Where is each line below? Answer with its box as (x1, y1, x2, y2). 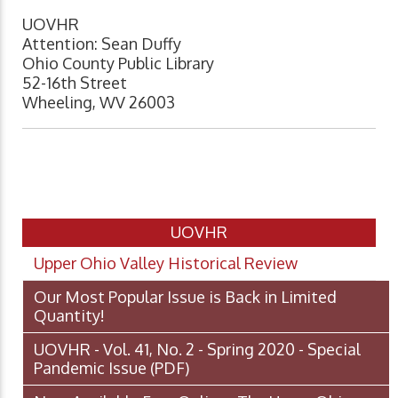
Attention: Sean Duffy (22, 33, 181, 53)
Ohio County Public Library (22, 52, 214, 73)
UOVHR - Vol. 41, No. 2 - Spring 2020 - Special (34, 338, 361, 359)
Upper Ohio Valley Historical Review (34, 252, 298, 273)
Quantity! (34, 305, 105, 325)
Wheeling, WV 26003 (22, 92, 175, 112)
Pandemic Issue (34, 357, 147, 378)
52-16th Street (22, 72, 127, 92)
